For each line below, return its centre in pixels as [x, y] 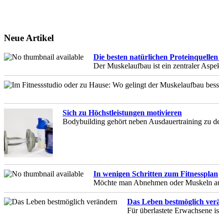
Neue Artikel [29, 38]
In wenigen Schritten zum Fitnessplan [156, 174]
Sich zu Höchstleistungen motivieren [122, 112]
